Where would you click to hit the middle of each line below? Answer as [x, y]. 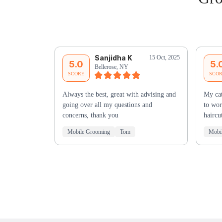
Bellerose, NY [111, 67]
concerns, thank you [90, 115]
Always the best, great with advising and [119, 95]
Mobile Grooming [88, 132]
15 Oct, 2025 [164, 58]
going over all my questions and [107, 105]
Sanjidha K [113, 58]
